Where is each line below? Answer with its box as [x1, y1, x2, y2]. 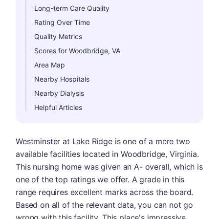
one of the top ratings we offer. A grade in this [16, 175, 185, 184]
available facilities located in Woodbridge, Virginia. [16, 149, 199, 159]
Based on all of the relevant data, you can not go [16, 200, 194, 210]
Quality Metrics [34, 32, 82, 41]
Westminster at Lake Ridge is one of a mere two [16, 136, 190, 146]
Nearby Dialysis [34, 89, 84, 97]
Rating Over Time [34, 18, 90, 26]
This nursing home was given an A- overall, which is [16, 162, 203, 172]
